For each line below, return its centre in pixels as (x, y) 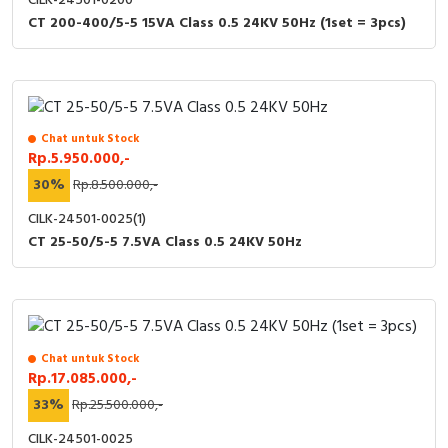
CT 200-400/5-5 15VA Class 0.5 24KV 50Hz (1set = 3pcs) (217, 24)
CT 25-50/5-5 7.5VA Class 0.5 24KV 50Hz (165, 243)
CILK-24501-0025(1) (87, 220)
